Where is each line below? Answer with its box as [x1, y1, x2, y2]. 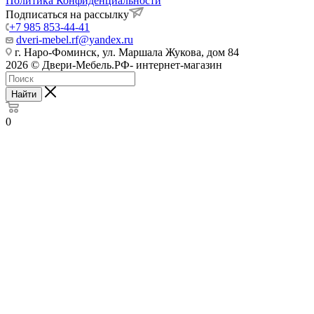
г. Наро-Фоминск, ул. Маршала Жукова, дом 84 [12, 46, 239, 59]
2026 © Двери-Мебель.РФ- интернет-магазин [6, 59, 222, 71]
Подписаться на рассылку [6, 8, 129, 21]
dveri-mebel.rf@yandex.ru [16, 34, 133, 46]
